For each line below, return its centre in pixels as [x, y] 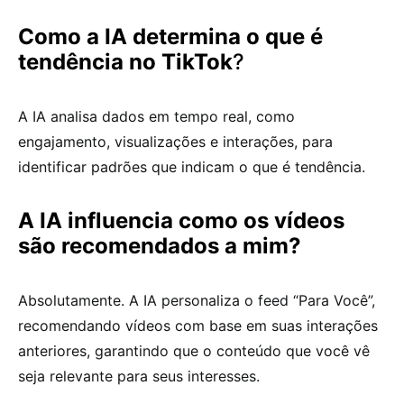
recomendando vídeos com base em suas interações [198, 325]
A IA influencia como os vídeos [181, 220]
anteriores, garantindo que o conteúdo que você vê [194, 350]
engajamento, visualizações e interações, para [175, 141]
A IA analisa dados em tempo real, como [156, 116]
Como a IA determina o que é [170, 36]
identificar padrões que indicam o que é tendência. [192, 166]
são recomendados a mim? [160, 245]
